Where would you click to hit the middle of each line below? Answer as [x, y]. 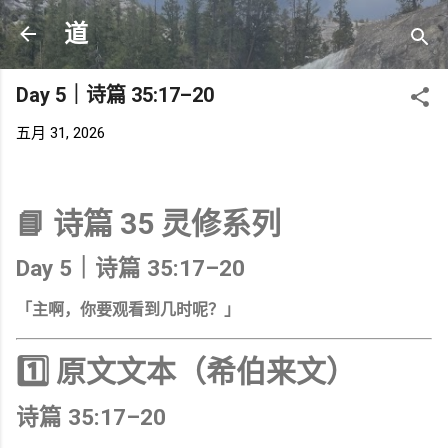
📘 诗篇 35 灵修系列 [148, 223]
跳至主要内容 [224, 25]
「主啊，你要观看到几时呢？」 [128, 310]
